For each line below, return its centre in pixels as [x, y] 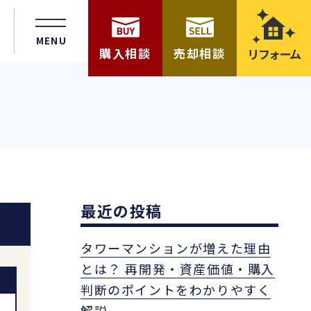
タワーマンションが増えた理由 [176, 248]
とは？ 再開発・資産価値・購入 [178, 269]
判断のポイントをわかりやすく [176, 289]
